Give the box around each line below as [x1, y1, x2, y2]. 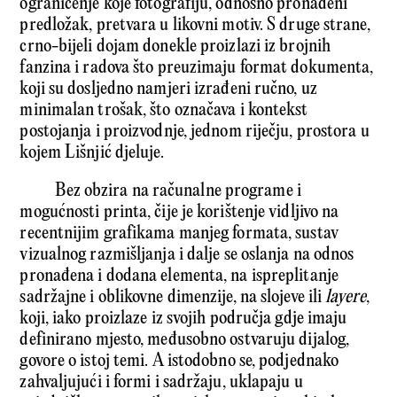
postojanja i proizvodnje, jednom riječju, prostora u [19, 121, 370, 142]
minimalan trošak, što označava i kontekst [19, 99, 308, 121]
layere [325, 286, 366, 307]
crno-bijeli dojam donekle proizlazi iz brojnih [19, 35, 331, 57]
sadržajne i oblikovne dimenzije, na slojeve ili [19, 286, 326, 307]
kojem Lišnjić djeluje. [19, 142, 164, 163]
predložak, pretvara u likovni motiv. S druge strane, [19, 14, 370, 35]
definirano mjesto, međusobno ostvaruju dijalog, [19, 329, 350, 350]
